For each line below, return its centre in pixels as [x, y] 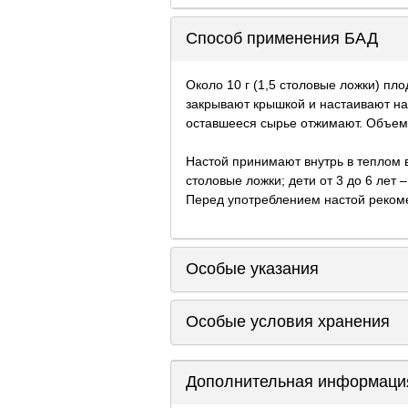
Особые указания [252, 269]
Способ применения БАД [282, 38]
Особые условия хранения [288, 321]
